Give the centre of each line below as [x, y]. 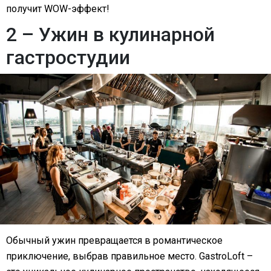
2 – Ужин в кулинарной [110, 35]
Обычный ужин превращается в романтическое [114, 240]
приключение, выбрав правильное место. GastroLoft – [129, 256]
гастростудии [68, 58]
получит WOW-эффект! [58, 9]
